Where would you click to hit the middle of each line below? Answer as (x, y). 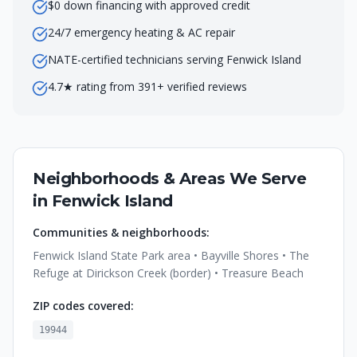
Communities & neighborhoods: (121, 232)
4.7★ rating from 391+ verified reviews (147, 86)
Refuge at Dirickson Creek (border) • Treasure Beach (168, 273)
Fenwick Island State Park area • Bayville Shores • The (171, 255)
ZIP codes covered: (83, 306)
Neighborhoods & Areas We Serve (169, 178)
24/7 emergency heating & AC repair (141, 32)
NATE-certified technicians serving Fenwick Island (175, 59)
